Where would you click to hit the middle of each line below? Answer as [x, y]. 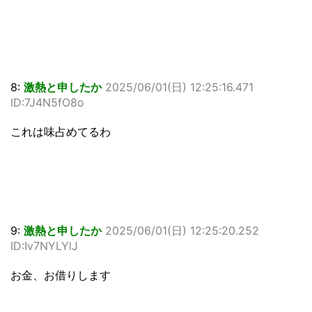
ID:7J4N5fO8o [47, 102]
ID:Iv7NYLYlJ [44, 246]
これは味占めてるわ [61, 132]
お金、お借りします [61, 275]
